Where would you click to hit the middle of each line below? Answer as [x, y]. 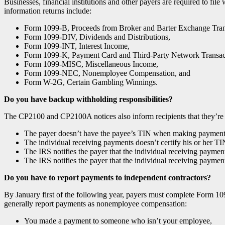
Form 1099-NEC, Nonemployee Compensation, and [107, 73]
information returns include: [48, 11]
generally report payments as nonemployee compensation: [95, 203]
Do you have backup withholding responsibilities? [88, 99]
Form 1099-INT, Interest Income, [77, 46]
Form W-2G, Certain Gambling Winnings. [91, 82]
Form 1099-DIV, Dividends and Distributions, [97, 37]
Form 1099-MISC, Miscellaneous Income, [91, 64]
